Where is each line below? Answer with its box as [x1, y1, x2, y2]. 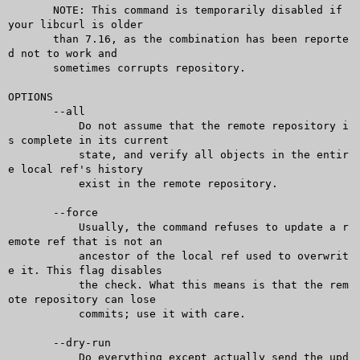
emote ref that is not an [7, 235, 162, 247]
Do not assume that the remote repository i [7, 119, 59, 132]
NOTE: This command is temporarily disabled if [7, 3, 53, 16]
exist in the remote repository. [7, 177, 59, 190]
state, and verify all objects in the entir [7, 148, 59, 161]
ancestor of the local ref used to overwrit [7, 249, 59, 262]
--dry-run [7, 336, 53, 349]
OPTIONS [7, 90, 53, 103]
